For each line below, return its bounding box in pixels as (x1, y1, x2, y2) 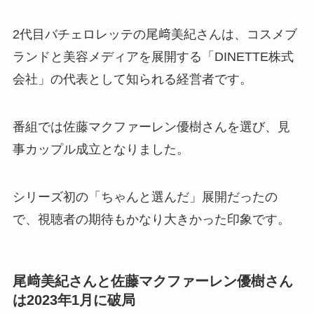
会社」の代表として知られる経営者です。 (12, 72, 252, 87)
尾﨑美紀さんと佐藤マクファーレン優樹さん (12, 273, 293, 289)
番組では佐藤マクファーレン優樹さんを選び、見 (12, 119, 290, 134)
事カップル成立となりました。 (12, 142, 189, 156)
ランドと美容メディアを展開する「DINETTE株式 (12, 50, 294, 64)
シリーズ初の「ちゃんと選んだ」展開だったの (12, 189, 278, 204)
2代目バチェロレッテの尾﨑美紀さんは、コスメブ (12, 27, 297, 42)
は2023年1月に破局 (12, 292, 135, 308)
